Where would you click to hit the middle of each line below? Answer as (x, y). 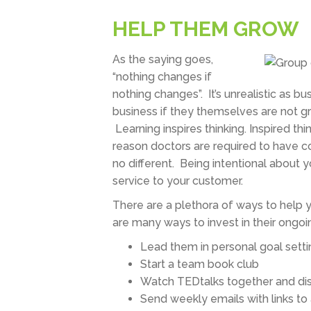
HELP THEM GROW (206, 29)
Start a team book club (200, 264)
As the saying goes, (163, 59)
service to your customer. (178, 181)
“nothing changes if (162, 77)
